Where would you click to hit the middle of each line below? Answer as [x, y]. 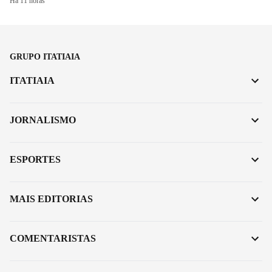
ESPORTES [35, 159]
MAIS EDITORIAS [51, 199]
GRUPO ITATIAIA [45, 56]
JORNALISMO [43, 120]
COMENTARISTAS [53, 238]
